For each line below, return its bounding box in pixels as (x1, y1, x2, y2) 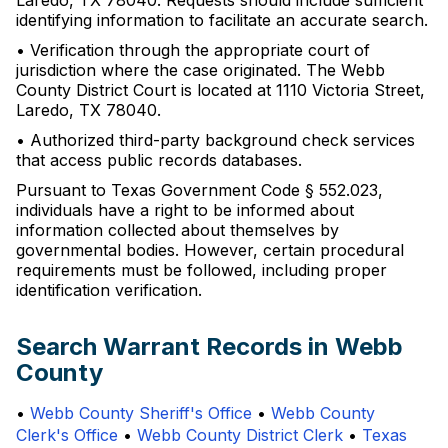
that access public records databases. (16, 150, 302, 170)
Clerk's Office (16, 425, 118, 445)
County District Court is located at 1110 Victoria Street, (16, 80, 425, 100)
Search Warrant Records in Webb (16, 332, 403, 361)
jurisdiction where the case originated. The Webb (16, 60, 385, 80)
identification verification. (16, 280, 202, 300)
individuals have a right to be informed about (16, 200, 354, 220)
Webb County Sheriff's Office (30, 403, 252, 423)
